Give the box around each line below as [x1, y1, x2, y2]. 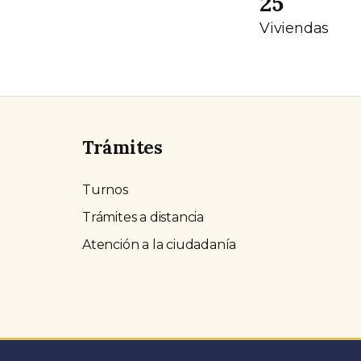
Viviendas [259, 19, 330, 38]
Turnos [82, 182, 128, 198]
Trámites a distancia [82, 210, 204, 226]
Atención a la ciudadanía [82, 237, 237, 253]
